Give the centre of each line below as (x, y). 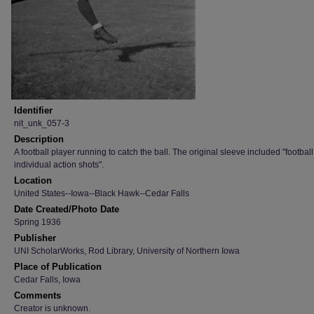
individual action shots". (59, 165)
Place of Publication (58, 267)
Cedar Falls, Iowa (47, 280)
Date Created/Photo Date (67, 209)
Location (33, 180)
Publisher (35, 238)
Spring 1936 (37, 222)
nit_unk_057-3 (42, 123)
